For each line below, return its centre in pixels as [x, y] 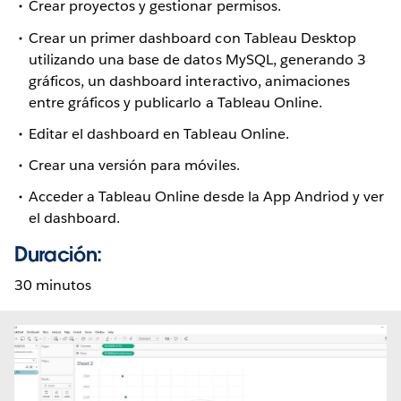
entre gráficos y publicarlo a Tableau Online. [175, 102]
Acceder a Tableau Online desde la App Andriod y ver [206, 197]
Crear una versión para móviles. [134, 165]
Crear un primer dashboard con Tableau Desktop [192, 38]
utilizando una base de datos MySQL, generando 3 [197, 59]
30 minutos [53, 286]
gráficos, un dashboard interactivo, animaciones [189, 81]
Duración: [59, 255]
